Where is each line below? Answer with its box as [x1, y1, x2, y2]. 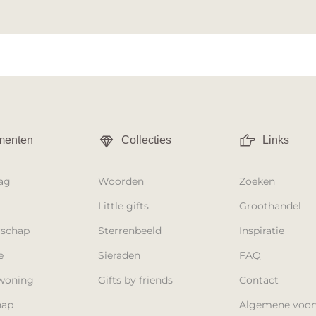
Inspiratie [239, 224, 284, 238]
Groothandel [239, 200, 301, 213]
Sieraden [98, 249, 140, 262]
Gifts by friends [98, 274, 173, 287]
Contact [239, 274, 279, 287]
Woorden [98, 175, 144, 188]
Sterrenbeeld [98, 224, 162, 238]
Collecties [119, 134, 171, 147]
